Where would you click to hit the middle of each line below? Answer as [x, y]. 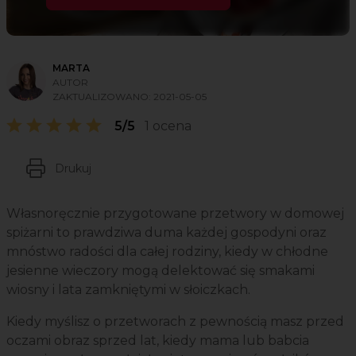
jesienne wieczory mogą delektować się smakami [161, 271]
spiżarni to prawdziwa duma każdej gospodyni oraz [166, 233]
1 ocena [168, 126]
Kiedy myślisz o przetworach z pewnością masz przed [175, 322]
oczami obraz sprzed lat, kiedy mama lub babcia [158, 341]
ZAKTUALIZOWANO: [103, 97]
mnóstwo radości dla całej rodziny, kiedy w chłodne [167, 252]
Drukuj [73, 168]
